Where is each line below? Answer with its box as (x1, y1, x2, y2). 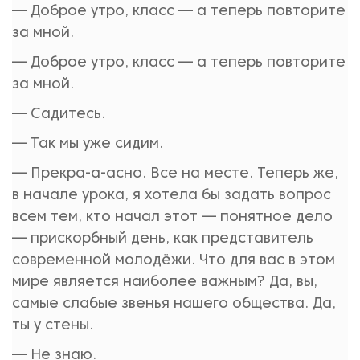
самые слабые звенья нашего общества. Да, (12, 297, 336, 311)
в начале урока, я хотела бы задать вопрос (12, 189, 331, 202)
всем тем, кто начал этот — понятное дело (12, 211, 333, 224)
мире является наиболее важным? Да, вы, (12, 276, 317, 289)
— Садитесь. (12, 108, 105, 121)
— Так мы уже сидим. (12, 137, 163, 151)
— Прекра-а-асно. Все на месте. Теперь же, (12, 167, 338, 181)
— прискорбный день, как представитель (12, 232, 313, 246)
